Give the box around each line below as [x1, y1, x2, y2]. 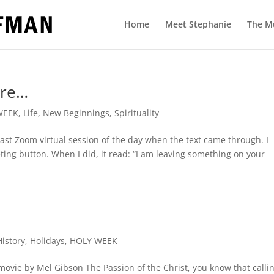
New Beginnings [43, 107, 110, 119]
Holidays [30, 235, 65, 246]
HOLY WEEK [70, 235, 118, 246]
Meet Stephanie [165, 18, 231, 30]
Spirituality [114, 107, 160, 119]
